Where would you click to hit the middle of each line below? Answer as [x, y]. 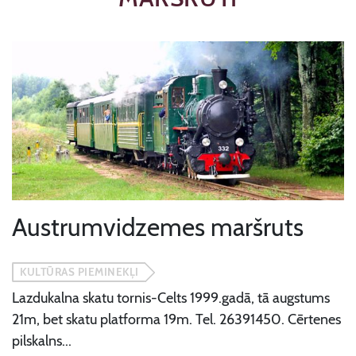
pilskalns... [42, 341]
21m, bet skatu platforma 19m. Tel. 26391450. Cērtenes [176, 319]
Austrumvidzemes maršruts [158, 227]
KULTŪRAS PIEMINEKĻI [79, 272]
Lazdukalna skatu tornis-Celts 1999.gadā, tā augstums [171, 298]
